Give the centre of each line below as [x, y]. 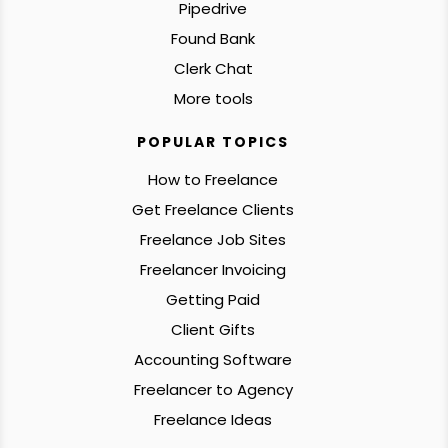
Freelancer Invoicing [213, 269]
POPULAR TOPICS [213, 141]
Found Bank [213, 38]
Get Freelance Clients [213, 209]
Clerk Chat [213, 68]
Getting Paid [213, 299]
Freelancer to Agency [213, 389]
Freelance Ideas [213, 419]
